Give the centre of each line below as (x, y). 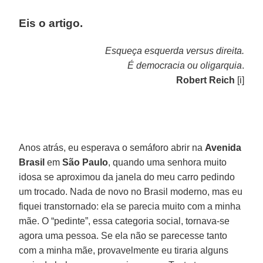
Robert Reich (205, 80)
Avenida (223, 147)
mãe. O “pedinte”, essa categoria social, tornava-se (124, 221)
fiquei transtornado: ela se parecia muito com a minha (130, 206)
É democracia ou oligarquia (184, 65)
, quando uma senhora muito (168, 162)
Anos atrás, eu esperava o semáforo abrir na (112, 147)
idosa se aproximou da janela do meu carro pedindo (127, 177)
